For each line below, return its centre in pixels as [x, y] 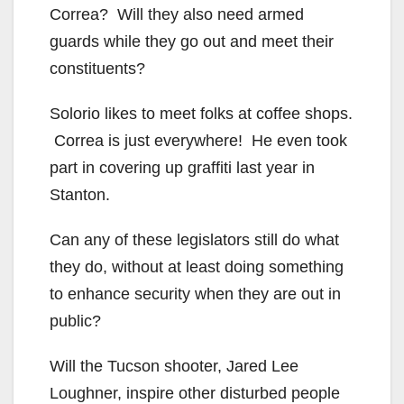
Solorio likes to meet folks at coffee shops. [201, 113]
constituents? [97, 68]
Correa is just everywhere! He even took [198, 140]
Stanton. [80, 194]
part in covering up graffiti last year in [182, 167]
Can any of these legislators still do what [194, 239]
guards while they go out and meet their [192, 41]
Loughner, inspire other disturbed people [195, 393]
